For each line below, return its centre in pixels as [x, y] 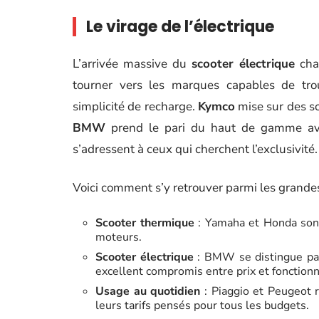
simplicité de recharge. [135, 106]
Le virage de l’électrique [180, 27]
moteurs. [119, 237]
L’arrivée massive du [132, 64]
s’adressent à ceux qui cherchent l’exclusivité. [195, 149]
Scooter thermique [145, 223]
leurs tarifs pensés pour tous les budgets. [202, 305]
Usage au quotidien [148, 291]
